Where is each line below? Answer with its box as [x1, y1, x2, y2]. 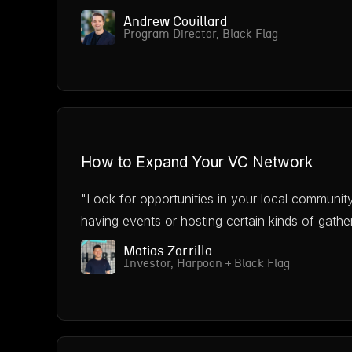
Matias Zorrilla [123, 244, 212, 258]
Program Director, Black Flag [123, 28, 278, 40]
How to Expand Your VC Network [81, 153, 313, 171]
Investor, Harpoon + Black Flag [123, 258, 290, 269]
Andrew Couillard [123, 15, 227, 28]
